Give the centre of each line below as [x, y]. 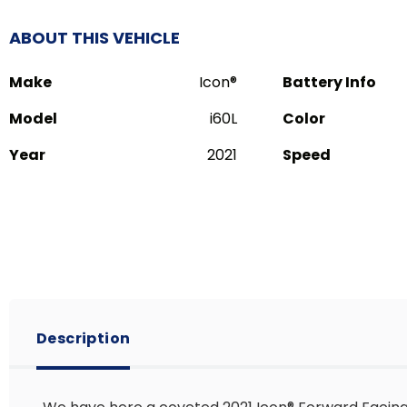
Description [84, 338]
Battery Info [330, 82]
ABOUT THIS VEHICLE [94, 38]
